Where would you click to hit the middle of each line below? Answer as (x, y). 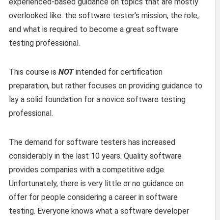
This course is (34, 72)
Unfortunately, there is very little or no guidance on (96, 183)
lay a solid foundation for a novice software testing (97, 99)
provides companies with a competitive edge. (87, 169)
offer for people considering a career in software (93, 197)
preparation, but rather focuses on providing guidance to (106, 85)
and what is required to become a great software (94, 29)
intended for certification (118, 72)
